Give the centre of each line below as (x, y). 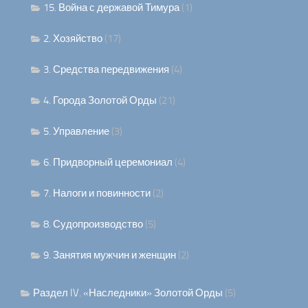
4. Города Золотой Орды (100, 101)
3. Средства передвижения (106, 70)
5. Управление (76, 132)
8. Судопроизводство (93, 224)
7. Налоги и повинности (97, 194)
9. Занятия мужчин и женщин (110, 255)
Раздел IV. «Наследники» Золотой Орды (128, 293)
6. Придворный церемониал (108, 163)
